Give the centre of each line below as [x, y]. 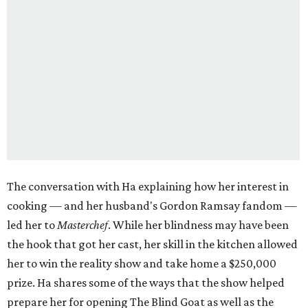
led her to [32, 225]
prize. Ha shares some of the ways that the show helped [146, 283]
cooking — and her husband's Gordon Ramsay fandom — [152, 206]
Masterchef [82, 225]
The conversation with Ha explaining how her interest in [148, 187]
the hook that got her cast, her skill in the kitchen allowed [152, 244]
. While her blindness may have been [198, 225]
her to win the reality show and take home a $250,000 [142, 264]
